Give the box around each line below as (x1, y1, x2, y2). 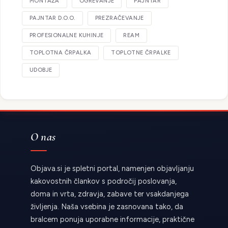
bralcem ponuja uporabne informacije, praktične (31, 215, 194, 224)
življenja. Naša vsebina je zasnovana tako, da (31, 202, 183, 212)
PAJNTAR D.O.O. (30, 15, 75, 22)
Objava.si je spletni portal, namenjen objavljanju (31, 164, 194, 174)
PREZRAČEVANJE (95, 15, 144, 22)
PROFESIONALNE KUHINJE (30, 32, 104, 39)
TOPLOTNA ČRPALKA (30, 49, 92, 56)
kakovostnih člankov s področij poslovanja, (31, 177, 177, 186)
